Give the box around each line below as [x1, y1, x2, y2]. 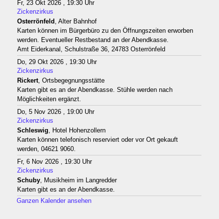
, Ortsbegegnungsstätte [38, 77, 105, 85]
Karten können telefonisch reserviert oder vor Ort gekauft [17, 136, 178, 144]
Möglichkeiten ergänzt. [17, 95, 81, 103]
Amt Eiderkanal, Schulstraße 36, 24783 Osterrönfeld [17, 45, 165, 53]
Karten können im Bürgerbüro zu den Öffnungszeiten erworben [17, 27, 193, 35]
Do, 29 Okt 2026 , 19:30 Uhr [17, 58, 97, 66]
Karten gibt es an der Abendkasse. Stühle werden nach [17, 86, 173, 94]
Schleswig [17, 127, 48, 134]
